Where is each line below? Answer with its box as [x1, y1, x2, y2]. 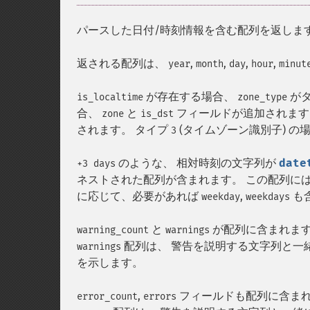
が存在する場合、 [143, 90, 237, 103]
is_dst [140, 108, 174, 120]
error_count [77, 291, 138, 302]
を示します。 [77, 256, 143, 269]
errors [143, 291, 176, 302]
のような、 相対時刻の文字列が [116, 156, 279, 170]
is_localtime [77, 91, 143, 103]
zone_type [237, 91, 287, 103]
